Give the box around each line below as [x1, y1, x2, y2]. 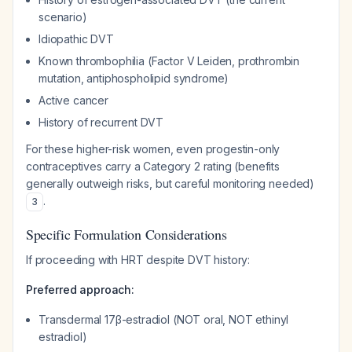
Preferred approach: [26, 283, 134, 296]
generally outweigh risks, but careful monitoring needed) [26, 177, 315, 190]
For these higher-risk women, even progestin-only [26, 142, 280, 156]
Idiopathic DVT [38, 32, 114, 46]
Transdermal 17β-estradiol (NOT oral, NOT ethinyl [38, 313, 289, 326]
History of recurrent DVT [38, 115, 164, 129]
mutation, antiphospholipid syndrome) [38, 71, 229, 85]
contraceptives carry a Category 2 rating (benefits [26, 159, 280, 173]
